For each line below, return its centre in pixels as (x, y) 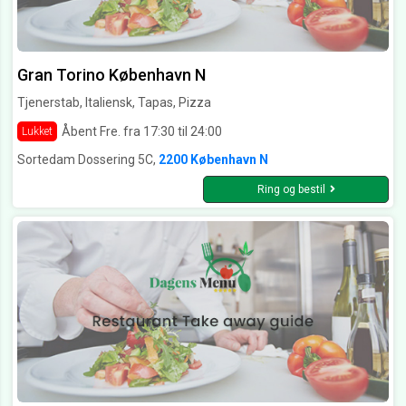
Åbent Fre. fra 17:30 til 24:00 (142, 131)
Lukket (37, 132)
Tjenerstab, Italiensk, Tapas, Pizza (114, 103)
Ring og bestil (291, 190)
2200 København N (213, 160)
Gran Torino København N (111, 75)
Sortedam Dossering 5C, (88, 160)
